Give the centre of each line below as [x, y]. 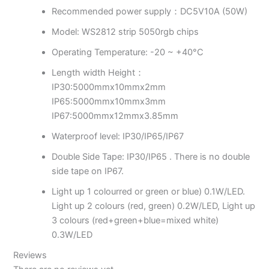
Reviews [30, 255]
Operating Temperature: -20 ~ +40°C [128, 53]
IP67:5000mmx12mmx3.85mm [115, 116]
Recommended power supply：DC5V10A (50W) [150, 12]
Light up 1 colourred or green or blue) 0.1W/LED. [149, 192]
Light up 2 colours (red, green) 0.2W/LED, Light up [154, 206]
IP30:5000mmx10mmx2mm [109, 87]
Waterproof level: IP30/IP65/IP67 [118, 137]
